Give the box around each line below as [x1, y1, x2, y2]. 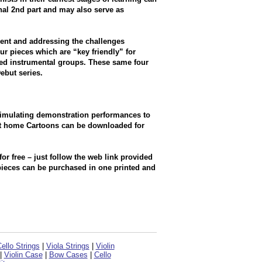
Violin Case [4, 250, 43, 259]
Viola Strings [46, 242, 89, 250]
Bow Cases [49, 250, 88, 259]
